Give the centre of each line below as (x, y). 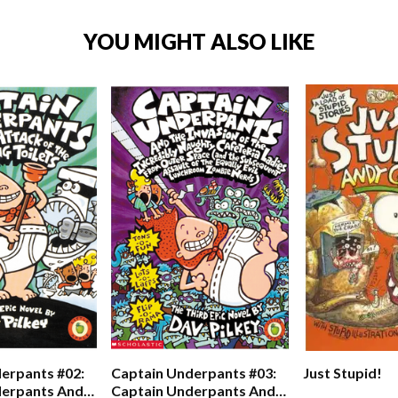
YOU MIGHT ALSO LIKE (199, 42)
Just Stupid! (343, 373)
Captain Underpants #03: (194, 373)
